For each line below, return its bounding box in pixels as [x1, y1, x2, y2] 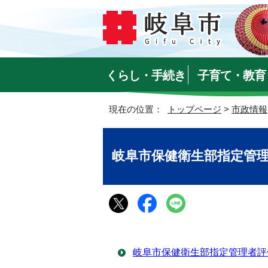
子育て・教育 [197, 69, 266, 82]
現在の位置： [109, 104, 167, 114]
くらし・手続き [106, 69, 186, 82]
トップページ [167, 104, 221, 114]
